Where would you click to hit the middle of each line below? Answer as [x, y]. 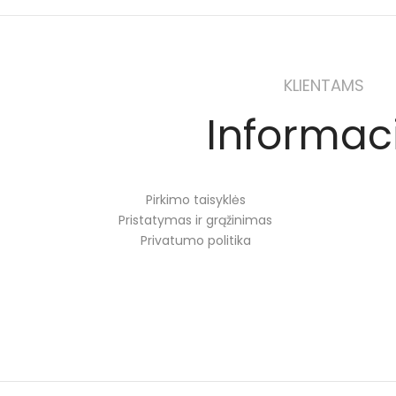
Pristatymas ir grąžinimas [195, 221]
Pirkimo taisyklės [195, 200]
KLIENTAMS [324, 85]
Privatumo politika [195, 241]
